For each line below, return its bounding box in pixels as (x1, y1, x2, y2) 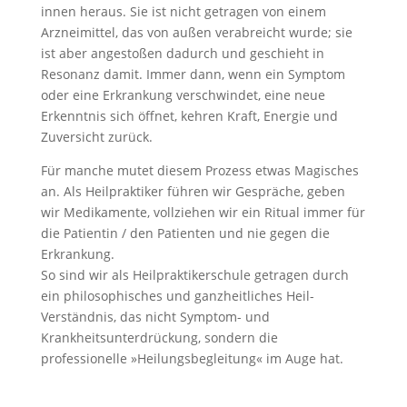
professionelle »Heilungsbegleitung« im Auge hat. (40, 350, 343, 368)
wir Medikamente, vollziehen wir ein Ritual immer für (40, 203, 365, 222)
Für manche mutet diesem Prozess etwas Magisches (40, 162, 359, 180)
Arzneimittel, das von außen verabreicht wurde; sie (40, 24, 352, 42)
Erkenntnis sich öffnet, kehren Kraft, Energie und (40, 107, 338, 125)
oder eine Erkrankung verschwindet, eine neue (40, 86, 325, 104)
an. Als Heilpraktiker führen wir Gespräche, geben (40, 183, 345, 201)
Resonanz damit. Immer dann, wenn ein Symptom (40, 65, 345, 84)
